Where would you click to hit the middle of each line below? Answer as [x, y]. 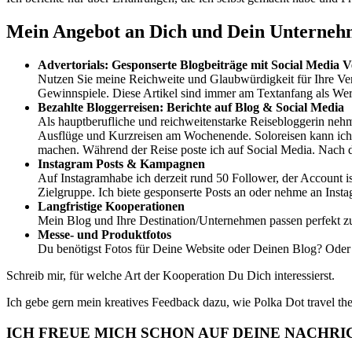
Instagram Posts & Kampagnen [121, 163]
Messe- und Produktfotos [106, 234]
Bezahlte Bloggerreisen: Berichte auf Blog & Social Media [191, 107]
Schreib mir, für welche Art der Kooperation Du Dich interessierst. [170, 275]
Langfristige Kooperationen [111, 206]
